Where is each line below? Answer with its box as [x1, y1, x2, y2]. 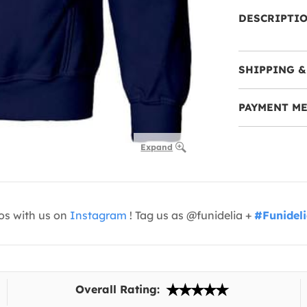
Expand [140, 141, 173, 152]
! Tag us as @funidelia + [127, 208, 254, 222]
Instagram [70, 208, 127, 222]
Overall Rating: [75, 282, 164, 296]
